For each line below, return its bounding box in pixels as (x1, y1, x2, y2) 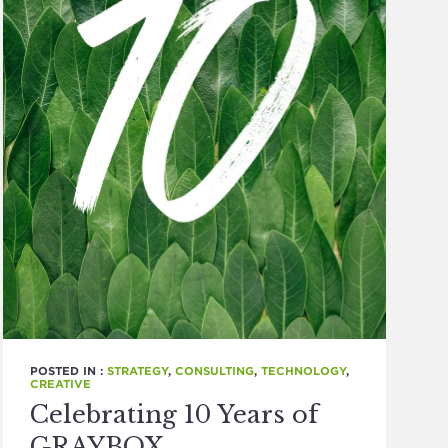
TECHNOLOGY (261, 364, 347, 378)
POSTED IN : (30, 364, 108, 378)
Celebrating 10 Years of (30, 400, 319, 429)
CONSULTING (175, 364, 255, 378)
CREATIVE (30, 377, 92, 391)
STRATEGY (107, 364, 169, 378)
